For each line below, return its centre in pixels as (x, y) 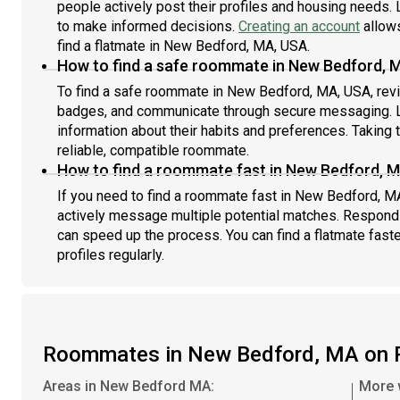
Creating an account (299, 26)
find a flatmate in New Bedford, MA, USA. (183, 46)
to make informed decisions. (148, 26)
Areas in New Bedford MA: (129, 386)
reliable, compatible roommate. (153, 150)
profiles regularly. (111, 255)
